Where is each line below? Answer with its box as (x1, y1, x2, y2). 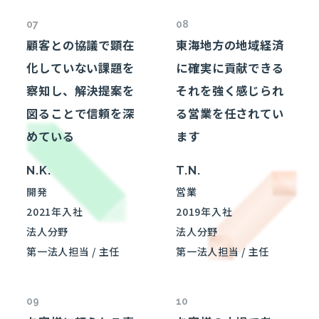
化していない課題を (26, 59, 135, 77)
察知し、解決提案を (26, 82, 135, 100)
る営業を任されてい (176, 105, 284, 122)
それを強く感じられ (176, 82, 284, 100)
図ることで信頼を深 (26, 105, 135, 122)
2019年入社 (176, 204, 233, 219)
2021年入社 (26, 204, 83, 219)
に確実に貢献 (176, 59, 249, 77)
